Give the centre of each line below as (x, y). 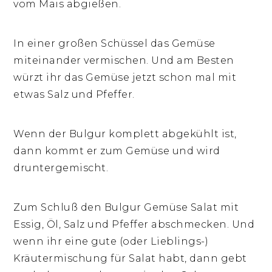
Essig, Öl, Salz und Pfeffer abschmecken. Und (134, 224)
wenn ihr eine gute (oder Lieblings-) (111, 241)
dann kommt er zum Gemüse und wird (117, 151)
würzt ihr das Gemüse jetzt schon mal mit (125, 77)
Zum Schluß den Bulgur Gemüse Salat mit (126, 207)
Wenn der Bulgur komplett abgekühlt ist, (125, 134)
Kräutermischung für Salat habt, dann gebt (130, 258)
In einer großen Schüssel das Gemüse (114, 43)
